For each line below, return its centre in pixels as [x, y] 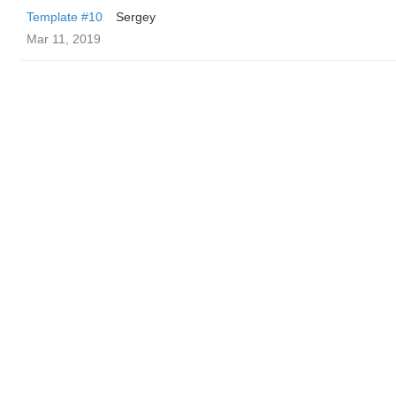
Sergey [136, 17]
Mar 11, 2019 [64, 39]
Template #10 [65, 17]
